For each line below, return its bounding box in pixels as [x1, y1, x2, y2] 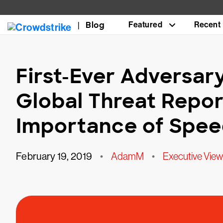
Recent [194, 20, 221, 29]
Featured [128, 20, 162, 29]
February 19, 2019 [16, 151, 93, 162]
